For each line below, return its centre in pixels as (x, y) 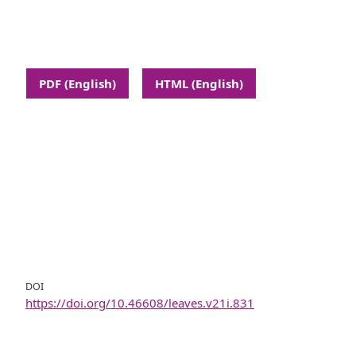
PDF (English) (77, 83)
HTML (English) (199, 83)
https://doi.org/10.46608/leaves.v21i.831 (140, 302)
